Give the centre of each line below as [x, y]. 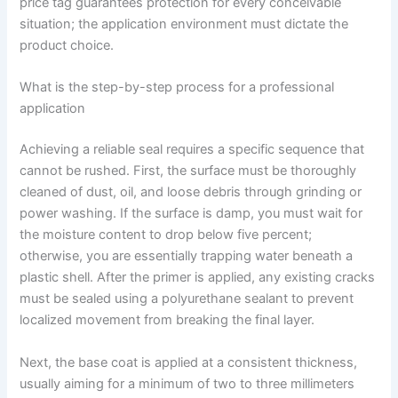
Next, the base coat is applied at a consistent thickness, [189, 362]
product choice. [67, 46]
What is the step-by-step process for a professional [177, 88]
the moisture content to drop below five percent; [166, 235]
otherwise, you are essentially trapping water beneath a [187, 256]
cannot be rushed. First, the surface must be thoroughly [188, 171]
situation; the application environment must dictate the [184, 24]
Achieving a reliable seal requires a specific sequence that [192, 150]
